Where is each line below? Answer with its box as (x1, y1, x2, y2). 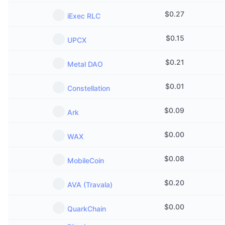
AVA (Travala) (67, 180, 113, 189)
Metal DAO (67, 60, 103, 68)
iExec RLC (67, 12, 100, 20)
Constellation (67, 84, 110, 92)
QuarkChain (67, 204, 106, 213)
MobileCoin (67, 156, 104, 165)
